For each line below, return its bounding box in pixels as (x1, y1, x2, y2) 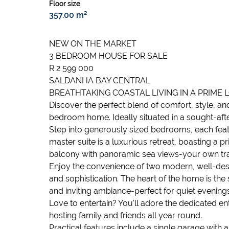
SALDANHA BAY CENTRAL (49, 76, 150, 85)
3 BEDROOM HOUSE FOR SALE (49, 51, 168, 61)
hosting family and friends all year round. (49, 211, 202, 220)
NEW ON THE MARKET (49, 39, 136, 49)
